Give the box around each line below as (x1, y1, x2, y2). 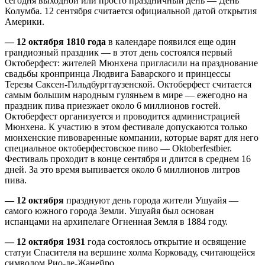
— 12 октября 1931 (5, 237, 85, 247)
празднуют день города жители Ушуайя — (64, 195, 238, 206)
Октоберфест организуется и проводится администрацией (5, 111, 240, 122)
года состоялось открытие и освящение (85, 237, 246, 247)
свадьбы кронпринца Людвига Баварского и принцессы (5, 69, 231, 79)
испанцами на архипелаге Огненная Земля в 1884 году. (5, 216, 228, 227)
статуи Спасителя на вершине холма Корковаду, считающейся (5, 247, 255, 258)
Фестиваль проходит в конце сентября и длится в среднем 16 (5, 154, 251, 164)
